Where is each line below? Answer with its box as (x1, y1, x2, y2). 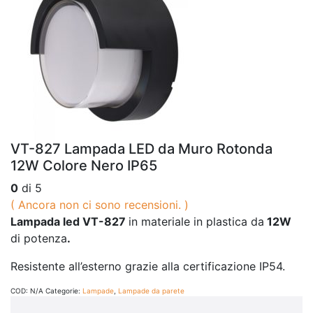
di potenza (10, 231, 67, 245)
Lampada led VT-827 (10, 214, 129, 228)
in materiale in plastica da (129, 214, 264, 228)
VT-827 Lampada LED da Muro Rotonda (10, 140, 272, 157)
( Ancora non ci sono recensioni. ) (10, 197, 189, 212)
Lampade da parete (118, 286, 184, 295)
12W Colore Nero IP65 (10, 156, 157, 174)
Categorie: (45, 286, 82, 295)
